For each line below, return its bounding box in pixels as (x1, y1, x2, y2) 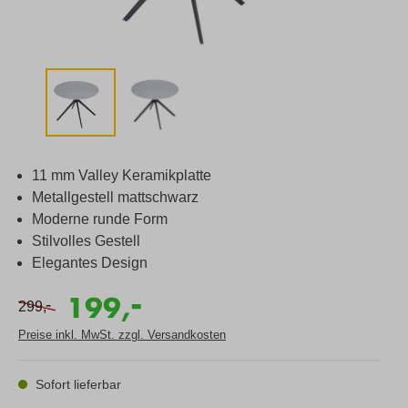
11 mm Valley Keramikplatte (32, 167, 211, 183)
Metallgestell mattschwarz (32, 189, 199, 205)
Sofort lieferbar (32, 376, 121, 392)
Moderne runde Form (32, 210, 168, 227)
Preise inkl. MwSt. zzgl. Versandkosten (18, 327, 226, 342)
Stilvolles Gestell (32, 232, 140, 249)
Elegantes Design (32, 254, 148, 270)
